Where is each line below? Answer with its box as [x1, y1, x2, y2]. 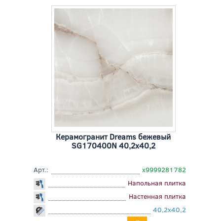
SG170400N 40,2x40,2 [71, 140, 155, 151]
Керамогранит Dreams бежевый [56, 131, 171, 142]
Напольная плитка [128, 178, 186, 188]
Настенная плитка [129, 191, 186, 201]
